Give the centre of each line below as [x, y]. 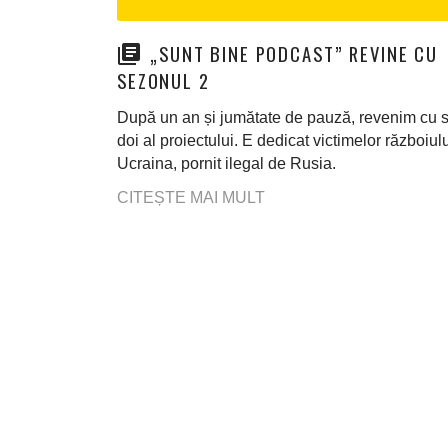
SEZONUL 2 [163, 80]
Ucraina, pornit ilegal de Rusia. [226, 164]
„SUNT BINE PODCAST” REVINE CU [294, 53]
